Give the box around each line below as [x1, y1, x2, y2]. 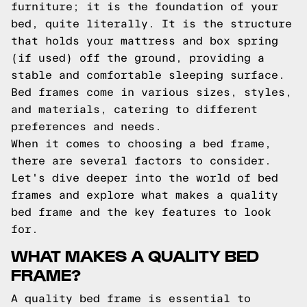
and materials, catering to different [11, 103, 258, 115]
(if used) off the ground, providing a [11, 52, 265, 64]
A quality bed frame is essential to [11, 293, 251, 304]
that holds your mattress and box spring [11, 35, 278, 47]
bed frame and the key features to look [11, 206, 271, 218]
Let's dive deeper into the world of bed [11, 172, 278, 184]
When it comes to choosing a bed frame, [11, 138, 271, 149]
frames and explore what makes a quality [11, 189, 278, 201]
